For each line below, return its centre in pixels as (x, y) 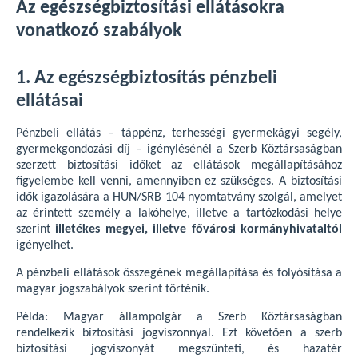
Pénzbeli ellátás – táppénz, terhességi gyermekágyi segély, (179, 133)
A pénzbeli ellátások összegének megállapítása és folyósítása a (179, 273)
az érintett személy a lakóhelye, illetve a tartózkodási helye (179, 213)
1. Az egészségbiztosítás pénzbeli (147, 78)
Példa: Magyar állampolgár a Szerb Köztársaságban (179, 317)
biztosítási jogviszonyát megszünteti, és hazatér (179, 349)
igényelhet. (45, 245)
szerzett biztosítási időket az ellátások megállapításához (179, 165)
